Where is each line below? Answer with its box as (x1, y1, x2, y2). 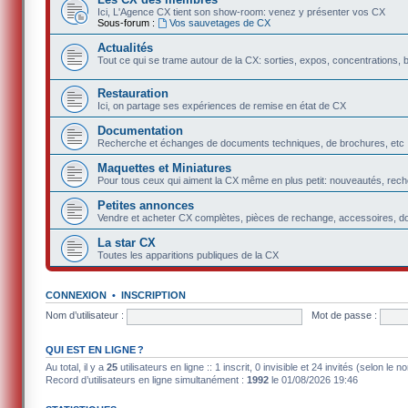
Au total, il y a (46, 361, 107, 372)
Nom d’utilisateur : (46, 310, 125, 321)
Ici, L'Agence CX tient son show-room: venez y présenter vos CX (97, 5, 386, 17)
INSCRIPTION (121, 289, 187, 301)
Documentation (97, 123, 184, 138)
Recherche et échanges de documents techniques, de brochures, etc (97, 137, 405, 148)
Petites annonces (97, 198, 195, 212)
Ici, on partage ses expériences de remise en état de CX (97, 99, 347, 111)
